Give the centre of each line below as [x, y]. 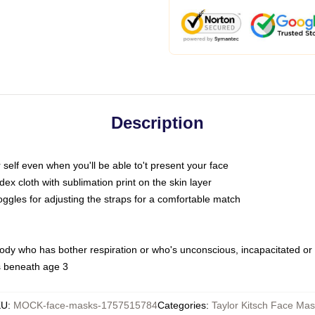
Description [157, 123]
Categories [181, 305]
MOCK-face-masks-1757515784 [85, 305]
